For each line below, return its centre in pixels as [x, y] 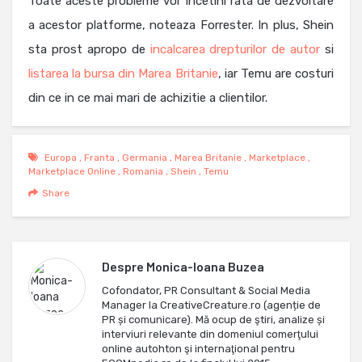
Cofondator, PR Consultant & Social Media [206, 291]
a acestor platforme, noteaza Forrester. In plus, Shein [181, 25]
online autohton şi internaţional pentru [198, 349]
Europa [61, 158]
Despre [124, 267]
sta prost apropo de [89, 50]
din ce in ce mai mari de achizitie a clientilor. [148, 98]
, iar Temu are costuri [276, 74]
